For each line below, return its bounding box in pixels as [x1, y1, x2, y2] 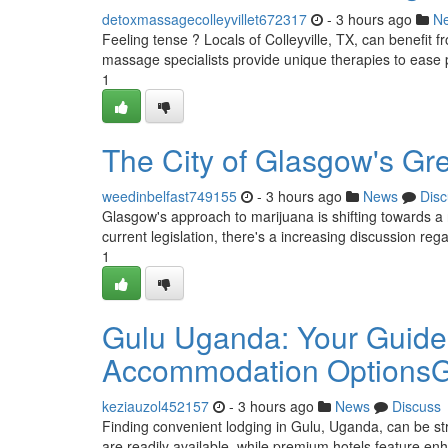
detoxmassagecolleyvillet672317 [102, 9, 307, 29]
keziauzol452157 [102, 396, 209, 416]
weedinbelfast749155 [102, 186, 237, 206]
